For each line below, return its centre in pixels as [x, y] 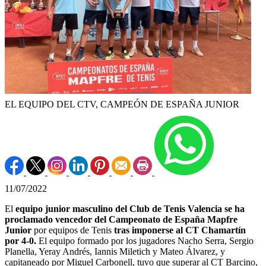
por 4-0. [20, 240]
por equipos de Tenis [74, 230]
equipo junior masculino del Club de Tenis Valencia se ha [130, 208]
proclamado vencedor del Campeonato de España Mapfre [121, 219]
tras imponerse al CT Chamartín [180, 230]
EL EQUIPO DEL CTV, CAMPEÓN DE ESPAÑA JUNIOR [122, 104]
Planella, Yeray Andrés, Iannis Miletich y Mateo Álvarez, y [115, 251]
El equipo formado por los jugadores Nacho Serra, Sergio [145, 240]
